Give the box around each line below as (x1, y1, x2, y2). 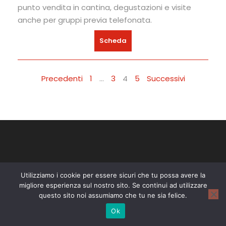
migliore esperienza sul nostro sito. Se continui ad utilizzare (19, 181, 207, 189)
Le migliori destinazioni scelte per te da (18, 192, 147, 202)
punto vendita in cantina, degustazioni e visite (18, 2, 191, 13)
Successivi (146, 73, 185, 84)
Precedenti (41, 73, 83, 84)
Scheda (99, 35, 127, 45)
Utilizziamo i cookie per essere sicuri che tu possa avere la (21, 171, 205, 179)
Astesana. (147, 192, 185, 202)
